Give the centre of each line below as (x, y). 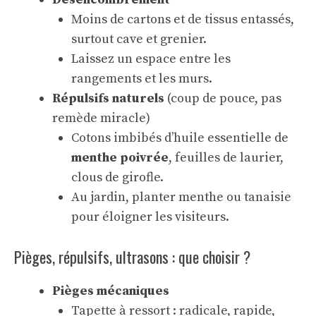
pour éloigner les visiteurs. (150, 217)
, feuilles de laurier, (226, 158)
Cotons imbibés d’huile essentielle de (180, 138)
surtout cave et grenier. (139, 39)
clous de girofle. (117, 177)
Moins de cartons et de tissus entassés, (183, 19)
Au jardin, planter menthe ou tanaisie (181, 197)
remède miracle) (101, 118)
